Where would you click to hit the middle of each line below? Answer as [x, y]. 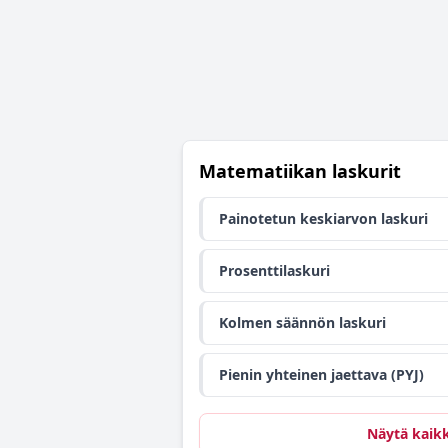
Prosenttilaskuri [274, 270]
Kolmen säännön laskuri [302, 322]
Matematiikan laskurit [300, 171]
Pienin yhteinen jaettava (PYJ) [321, 374]
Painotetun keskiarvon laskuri [323, 218]
